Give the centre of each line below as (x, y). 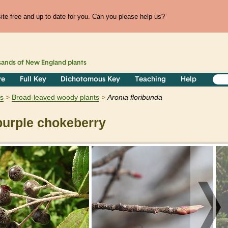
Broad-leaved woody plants (55, 97)
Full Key (33, 80)
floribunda (146, 97)
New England (46, 63)
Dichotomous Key (91, 80)
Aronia (118, 97)
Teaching (151, 80)
